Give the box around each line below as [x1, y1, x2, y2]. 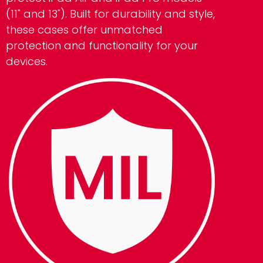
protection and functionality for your [6, 38, 198, 53]
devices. [6, 54, 48, 69]
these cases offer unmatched [6, 22, 163, 38]
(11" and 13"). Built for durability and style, [6, 6, 215, 22]
